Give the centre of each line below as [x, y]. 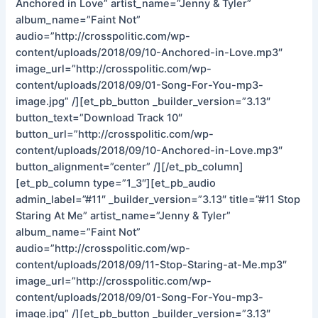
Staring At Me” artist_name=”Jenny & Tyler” [124, 215]
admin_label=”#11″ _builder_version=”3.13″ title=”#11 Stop [158, 199]
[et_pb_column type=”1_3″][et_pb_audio [116, 183]
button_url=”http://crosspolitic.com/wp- [115, 134]
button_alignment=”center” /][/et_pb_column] [130, 166]
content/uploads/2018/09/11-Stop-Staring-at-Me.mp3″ [152, 264]
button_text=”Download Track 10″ [99, 117]
